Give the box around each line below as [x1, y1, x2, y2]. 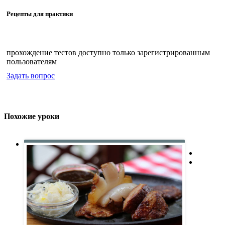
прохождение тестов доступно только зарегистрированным [7, 48, 210, 57]
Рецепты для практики [7, 10, 73, 18]
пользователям [7, 57, 57, 66]
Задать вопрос [7, 71, 55, 80]
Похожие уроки [4, 111, 59, 121]
